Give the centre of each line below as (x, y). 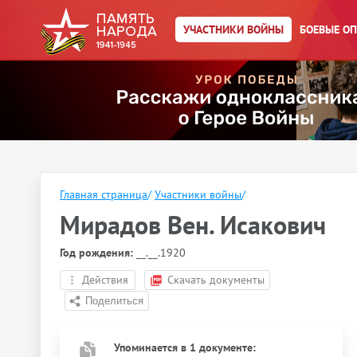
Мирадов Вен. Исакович (193, 225)
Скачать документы (216, 280)
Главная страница (104, 194)
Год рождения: (96, 253)
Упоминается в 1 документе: (185, 347)
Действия (105, 280)
